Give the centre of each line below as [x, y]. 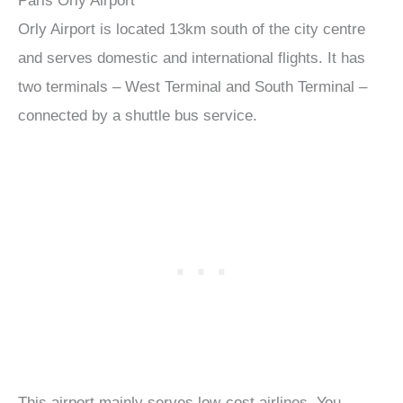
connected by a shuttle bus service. [138, 115]
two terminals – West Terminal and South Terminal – [193, 86]
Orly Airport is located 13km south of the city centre [192, 29]
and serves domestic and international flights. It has [192, 58]
